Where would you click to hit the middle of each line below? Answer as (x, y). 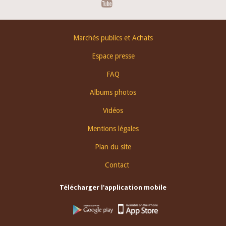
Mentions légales (113, 129)
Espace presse (113, 56)
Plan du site (113, 147)
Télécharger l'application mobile (113, 187)
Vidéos (113, 110)
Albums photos (113, 92)
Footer (17, 34)
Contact (117, 165)
